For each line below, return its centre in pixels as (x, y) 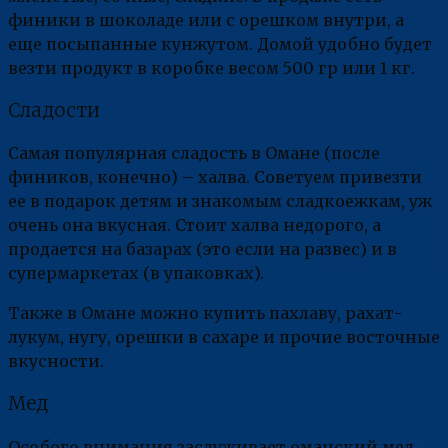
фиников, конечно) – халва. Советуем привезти (215, 177)
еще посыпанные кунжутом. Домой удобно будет (220, 43)
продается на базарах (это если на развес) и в (202, 249)
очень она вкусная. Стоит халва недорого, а (194, 225)
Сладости (54, 110)
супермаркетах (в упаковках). (136, 273)
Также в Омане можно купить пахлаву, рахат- (205, 313)
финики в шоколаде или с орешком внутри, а (206, 19)
